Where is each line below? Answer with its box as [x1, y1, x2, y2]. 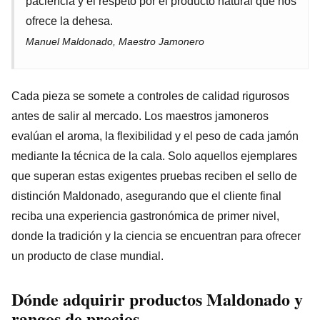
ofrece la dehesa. [26, 14, 113, 27]
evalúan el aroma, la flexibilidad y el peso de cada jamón [11, 129, 299, 142]
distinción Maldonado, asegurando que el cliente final [11, 189, 281, 202]
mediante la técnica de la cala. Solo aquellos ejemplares [11, 149, 297, 162]
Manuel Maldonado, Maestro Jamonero [26, 36, 204, 47]
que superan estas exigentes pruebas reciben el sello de [11, 169, 297, 182]
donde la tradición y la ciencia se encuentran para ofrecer [11, 229, 301, 242]
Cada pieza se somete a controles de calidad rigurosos [11, 89, 289, 102]
